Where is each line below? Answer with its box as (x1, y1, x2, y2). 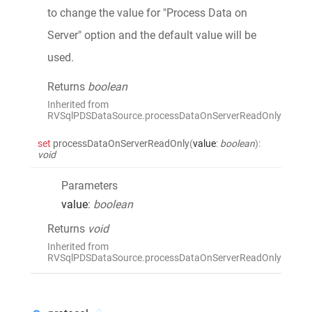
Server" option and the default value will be (47, 28, 256, 42)
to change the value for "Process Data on (47, 6, 247, 19)
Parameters (61, 178, 118, 192)
